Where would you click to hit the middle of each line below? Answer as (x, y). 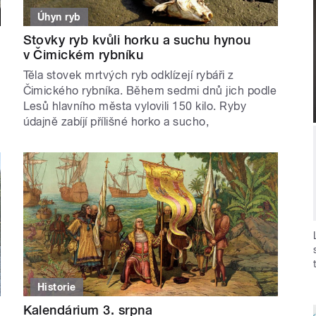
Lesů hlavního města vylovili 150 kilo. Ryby (135, 107)
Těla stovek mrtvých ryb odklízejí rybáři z (128, 75)
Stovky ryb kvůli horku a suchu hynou (137, 40)
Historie (57, 287)
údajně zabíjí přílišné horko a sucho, (116, 122)
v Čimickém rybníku (83, 55)
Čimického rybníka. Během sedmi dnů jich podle (150, 91)
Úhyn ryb (59, 17)
